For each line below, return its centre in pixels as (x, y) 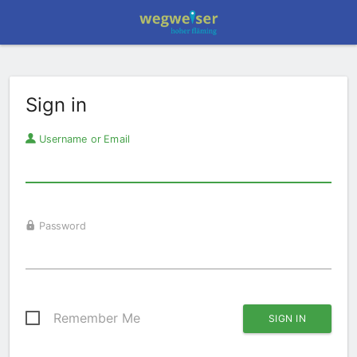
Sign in (56, 105)
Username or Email (83, 139)
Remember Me (97, 318)
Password (61, 226)
